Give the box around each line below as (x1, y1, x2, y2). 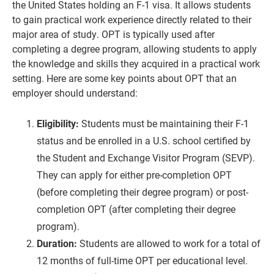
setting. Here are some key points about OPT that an (12, 72, 237, 85)
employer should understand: (12, 86, 138, 100)
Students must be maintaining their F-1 (81, 117, 249, 130)
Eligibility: (37, 117, 79, 130)
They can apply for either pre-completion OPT (37, 168, 232, 182)
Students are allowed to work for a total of (80, 237, 261, 250)
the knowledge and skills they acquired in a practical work (12, 57, 260, 70)
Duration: (37, 237, 77, 250)
